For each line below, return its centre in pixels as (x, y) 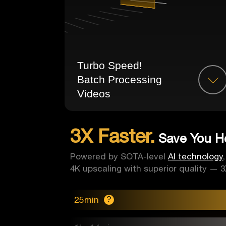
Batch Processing (120, 79)
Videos (94, 93)
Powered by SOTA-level (119, 156)
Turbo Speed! (110, 65)
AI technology (195, 156)
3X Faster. (112, 135)
